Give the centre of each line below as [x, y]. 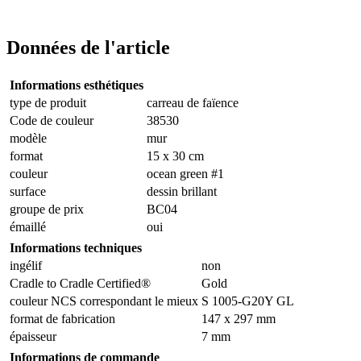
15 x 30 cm [175, 156]
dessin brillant [182, 191]
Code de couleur [52, 120]
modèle [28, 138]
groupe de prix [47, 209]
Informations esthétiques [77, 85]
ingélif [26, 265]
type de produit [48, 102]
